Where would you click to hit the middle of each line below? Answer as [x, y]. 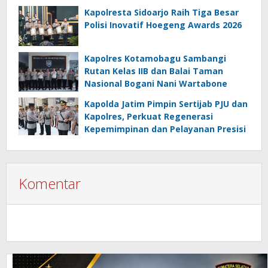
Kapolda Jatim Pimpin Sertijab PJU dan [166, 104]
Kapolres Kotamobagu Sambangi [155, 58]
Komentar [50, 184]
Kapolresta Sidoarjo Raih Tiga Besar [162, 13]
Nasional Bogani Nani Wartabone [156, 83]
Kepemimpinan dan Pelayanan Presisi [165, 129]
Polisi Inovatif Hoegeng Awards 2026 [163, 25]
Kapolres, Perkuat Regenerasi [149, 117]
